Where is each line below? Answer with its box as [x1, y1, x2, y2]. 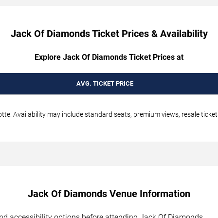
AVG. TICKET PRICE [76, 79, 133, 87]
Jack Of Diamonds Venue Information [28, 187, 190, 200]
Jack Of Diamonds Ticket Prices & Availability [10, 27, 208, 39]
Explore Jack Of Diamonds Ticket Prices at [35, 52, 183, 62]
